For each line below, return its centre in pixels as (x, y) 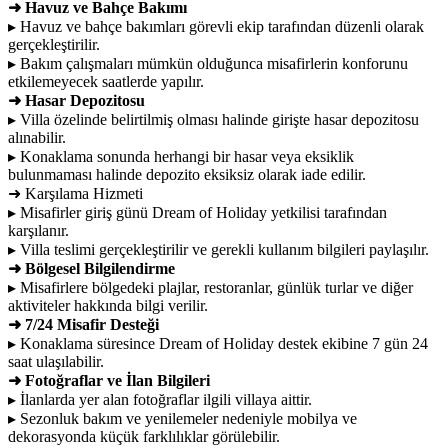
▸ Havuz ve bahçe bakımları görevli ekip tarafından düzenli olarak (216, 26)
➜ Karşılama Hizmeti (75, 193)
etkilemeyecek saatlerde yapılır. (106, 81)
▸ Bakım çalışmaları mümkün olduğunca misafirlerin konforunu (208, 63)
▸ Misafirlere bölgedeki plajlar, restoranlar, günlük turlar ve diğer (210, 287)
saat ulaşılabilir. (56, 361)
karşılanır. (38, 230)
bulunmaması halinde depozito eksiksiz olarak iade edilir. (187, 174)
